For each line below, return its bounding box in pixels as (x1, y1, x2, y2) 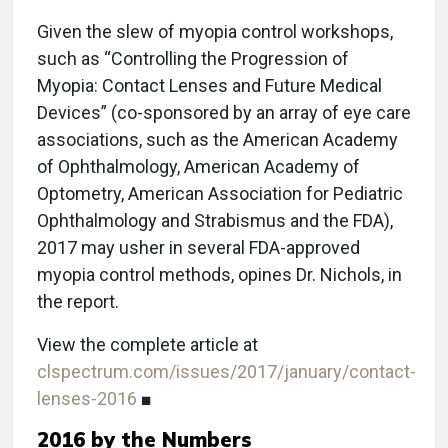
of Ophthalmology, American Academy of (37, 156, 360, 178)
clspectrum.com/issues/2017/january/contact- (37, 361, 416, 383)
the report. (37, 291, 119, 313)
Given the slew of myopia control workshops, (37, 21, 393, 43)
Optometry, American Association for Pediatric (37, 183, 403, 205)
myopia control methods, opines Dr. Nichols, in (37, 264, 402, 286)
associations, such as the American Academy (37, 129, 398, 151)
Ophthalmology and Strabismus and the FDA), (37, 210, 393, 232)
